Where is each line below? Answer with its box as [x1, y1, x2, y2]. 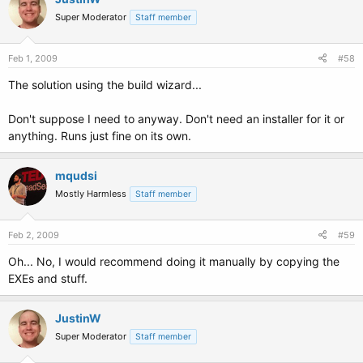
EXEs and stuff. [8, 271, 88, 285]
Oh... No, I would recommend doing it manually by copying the [8, 254, 340, 268]
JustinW [55, 311, 101, 325]
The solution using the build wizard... [8, 78, 202, 92]
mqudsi [55, 169, 97, 182]
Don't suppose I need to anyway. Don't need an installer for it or [8, 112, 344, 126]
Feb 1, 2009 [8, 53, 58, 64]
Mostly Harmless [55, 188, 126, 199]
